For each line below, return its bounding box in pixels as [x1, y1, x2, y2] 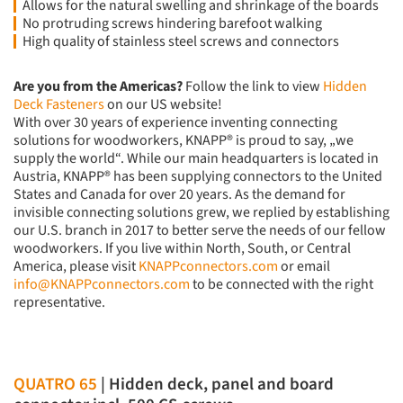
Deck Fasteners [13, 94, 104, 115]
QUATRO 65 [13, 372, 97, 398]
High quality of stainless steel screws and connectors [22, 31, 339, 52]
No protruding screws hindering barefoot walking [22, 13, 322, 34]
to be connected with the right [190, 274, 373, 295]
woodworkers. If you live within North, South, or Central [13, 238, 351, 259]
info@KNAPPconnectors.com [13, 274, 190, 295]
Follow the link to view [183, 76, 323, 97]
